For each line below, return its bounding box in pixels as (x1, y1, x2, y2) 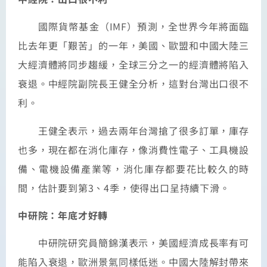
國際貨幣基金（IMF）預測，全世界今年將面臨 (38, 19, 249, 34)
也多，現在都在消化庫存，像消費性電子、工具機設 (18, 142, 249, 157)
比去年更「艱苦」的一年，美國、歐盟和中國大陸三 (18, 38, 249, 53)
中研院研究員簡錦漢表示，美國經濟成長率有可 (38, 235, 249, 250)
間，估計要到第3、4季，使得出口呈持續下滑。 (18, 180, 230, 195)
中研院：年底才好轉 (18, 207, 108, 222)
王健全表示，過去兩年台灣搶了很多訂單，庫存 (38, 123, 249, 138)
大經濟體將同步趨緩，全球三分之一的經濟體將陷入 (18, 57, 249, 72)
